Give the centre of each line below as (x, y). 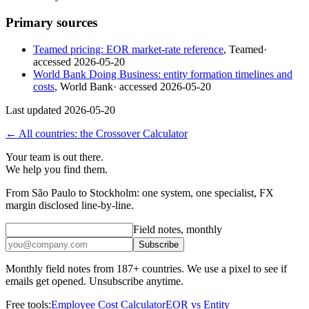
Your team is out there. (54, 157)
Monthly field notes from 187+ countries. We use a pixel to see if (146, 268)
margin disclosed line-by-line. (70, 205)
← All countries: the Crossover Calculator (97, 133)
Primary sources (51, 22)
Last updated (35, 110)
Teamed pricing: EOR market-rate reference (128, 49)
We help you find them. (57, 169)
